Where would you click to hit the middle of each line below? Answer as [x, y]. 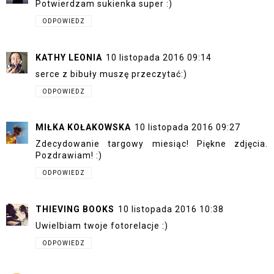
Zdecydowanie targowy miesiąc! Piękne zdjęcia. [152, 144]
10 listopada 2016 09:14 [159, 57]
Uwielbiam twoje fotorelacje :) [102, 225]
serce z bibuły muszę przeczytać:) [111, 74]
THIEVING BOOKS [75, 209]
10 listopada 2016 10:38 [171, 209]
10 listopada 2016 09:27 [187, 128]
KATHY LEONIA [69, 57]
